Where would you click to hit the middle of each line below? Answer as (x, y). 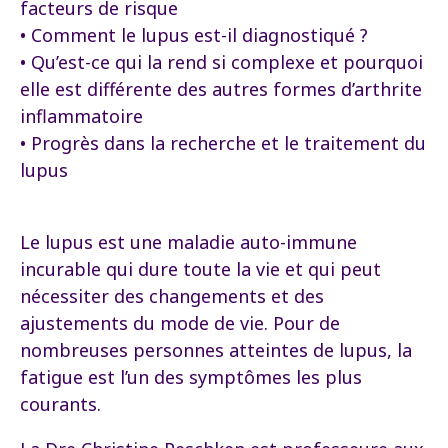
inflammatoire (81, 116)
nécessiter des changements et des (172, 296)
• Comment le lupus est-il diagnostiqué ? (194, 35)
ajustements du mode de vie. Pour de (180, 323)
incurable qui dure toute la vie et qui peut (200, 269)
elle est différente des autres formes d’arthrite (221, 89)
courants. (60, 404)
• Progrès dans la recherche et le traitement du (223, 143)
